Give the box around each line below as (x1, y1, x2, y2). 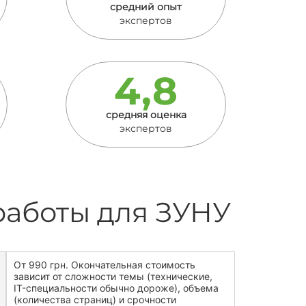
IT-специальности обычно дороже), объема (14, 282, 219, 294)
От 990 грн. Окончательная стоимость (14, 259, 196, 270)
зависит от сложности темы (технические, (14, 270, 213, 282)
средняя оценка (105, 109, 186, 121)
